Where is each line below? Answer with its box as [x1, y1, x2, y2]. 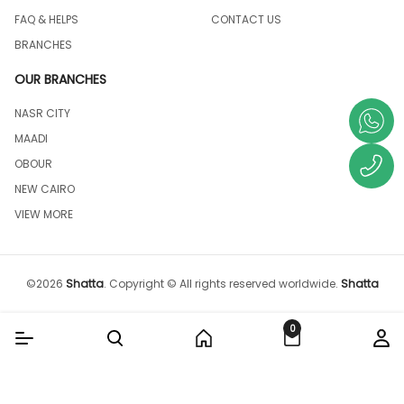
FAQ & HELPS [14, 12, 78, 27]
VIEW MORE [14, 207, 73, 222]
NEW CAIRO [14, 181, 75, 197]
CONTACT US [211, 12, 281, 27]
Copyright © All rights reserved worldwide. [108, 276, 338, 291]
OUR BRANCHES [14, 70, 106, 88]
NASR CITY [14, 106, 70, 121]
